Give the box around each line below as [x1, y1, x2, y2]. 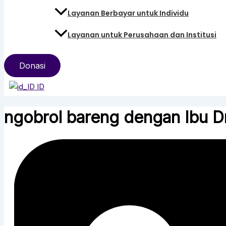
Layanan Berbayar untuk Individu [68, 8, 189, 18]
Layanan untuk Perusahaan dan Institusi [68, 29, 216, 40]
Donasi [19, 60, 45, 71]
